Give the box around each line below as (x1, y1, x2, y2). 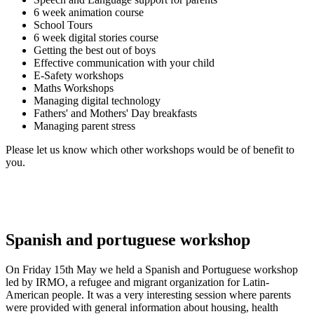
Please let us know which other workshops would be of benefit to (6, 143, 294, 156)
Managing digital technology (34, 94, 161, 107)
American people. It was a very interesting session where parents (6, 288, 291, 301)
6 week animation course (34, 6, 144, 18)
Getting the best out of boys (34, 43, 156, 56)
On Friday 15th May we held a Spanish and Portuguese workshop (6, 263, 298, 275)
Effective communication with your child (34, 56, 214, 69)
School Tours (34, 18, 93, 31)
